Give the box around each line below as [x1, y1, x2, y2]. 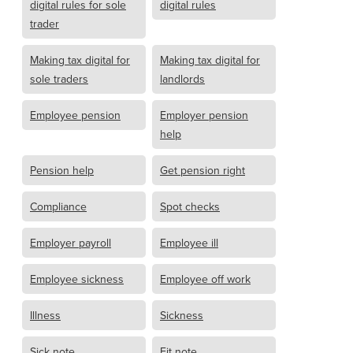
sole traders [30, 71, 88, 87]
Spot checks [160, 199, 220, 215]
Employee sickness [30, 271, 124, 288]
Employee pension [30, 107, 121, 124]
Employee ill [160, 235, 218, 251]
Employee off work [160, 271, 251, 288]
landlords [160, 71, 205, 87]
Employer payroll [30, 235, 111, 251]
